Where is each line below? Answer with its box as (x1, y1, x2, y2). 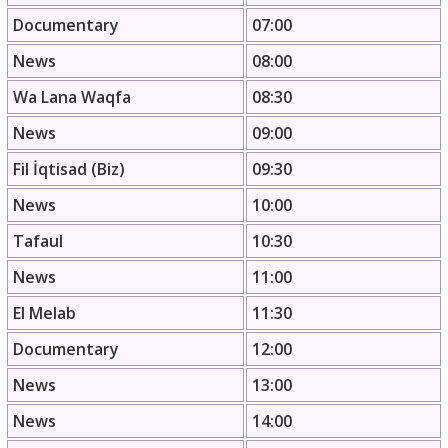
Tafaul (13, 230, 63, 253)
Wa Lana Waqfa (13, 86, 131, 109)
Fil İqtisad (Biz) (13, 158, 125, 181)
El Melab (13, 302, 76, 325)
